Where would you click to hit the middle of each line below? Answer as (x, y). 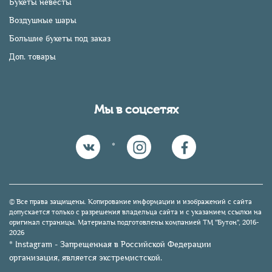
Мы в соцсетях (136, 110)
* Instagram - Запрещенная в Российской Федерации (110, 245)
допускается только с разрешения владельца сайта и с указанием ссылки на (135, 212)
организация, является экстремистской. (86, 258)
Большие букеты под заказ (60, 39)
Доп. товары (32, 57)
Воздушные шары (43, 21)
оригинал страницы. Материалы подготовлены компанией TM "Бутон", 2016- (134, 223)
